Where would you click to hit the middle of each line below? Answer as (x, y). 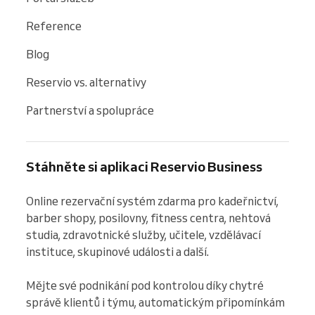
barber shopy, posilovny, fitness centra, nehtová (148, 218)
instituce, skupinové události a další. (117, 251)
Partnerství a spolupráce (90, 110)
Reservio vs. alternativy (86, 82)
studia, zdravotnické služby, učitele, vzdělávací (143, 234)
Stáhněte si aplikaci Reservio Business (144, 166)
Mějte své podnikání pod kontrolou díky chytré (145, 285)
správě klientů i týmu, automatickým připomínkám (155, 302)
